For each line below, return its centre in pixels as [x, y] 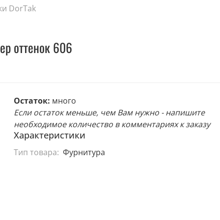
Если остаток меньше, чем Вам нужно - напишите [110, 113]
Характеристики [50, 135]
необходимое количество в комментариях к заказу [112, 124]
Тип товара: [37, 152]
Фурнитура [84, 152]
